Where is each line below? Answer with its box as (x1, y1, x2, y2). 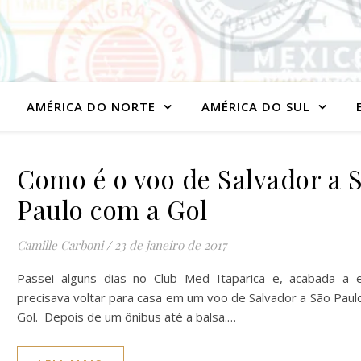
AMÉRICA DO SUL (201, 98, 310, 114)
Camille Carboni (17, 237, 103, 253)
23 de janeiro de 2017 (114, 237, 226, 253)
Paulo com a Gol (17, 192, 208, 226)
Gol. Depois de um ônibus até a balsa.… (17, 309, 236, 325)
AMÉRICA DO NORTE (26, 98, 156, 114)
